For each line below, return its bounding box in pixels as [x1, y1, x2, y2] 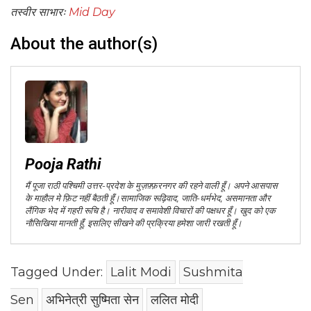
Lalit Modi [110, 264, 171, 280]
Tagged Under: [10, 264, 106, 280]
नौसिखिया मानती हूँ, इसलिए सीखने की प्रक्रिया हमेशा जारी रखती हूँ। [25, 217, 242, 228]
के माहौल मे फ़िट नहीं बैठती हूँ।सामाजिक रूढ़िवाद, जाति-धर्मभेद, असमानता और [25, 192, 271, 203]
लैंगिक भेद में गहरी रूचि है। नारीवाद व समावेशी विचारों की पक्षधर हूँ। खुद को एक [25, 204, 276, 216]
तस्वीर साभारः [10, 5, 66, 19]
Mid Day [69, 5, 115, 19]
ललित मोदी [151, 292, 199, 308]
